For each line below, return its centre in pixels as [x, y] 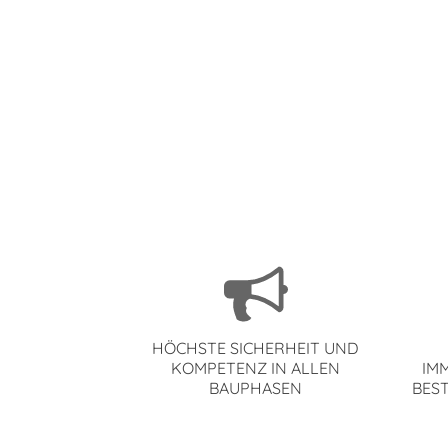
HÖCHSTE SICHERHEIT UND [256, 348]
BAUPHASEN [256, 388]
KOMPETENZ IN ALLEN [256, 368]
